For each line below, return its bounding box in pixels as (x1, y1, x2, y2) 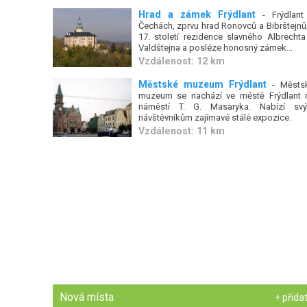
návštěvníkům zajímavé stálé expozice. (138, 112, 291, 123)
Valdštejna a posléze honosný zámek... (138, 42, 293, 53)
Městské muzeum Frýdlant (138, 78, 267, 90)
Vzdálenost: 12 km (138, 55, 225, 66)
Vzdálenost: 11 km (138, 125, 225, 136)
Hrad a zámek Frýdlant (138, 9, 256, 20)
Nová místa (60, 291, 114, 304)
